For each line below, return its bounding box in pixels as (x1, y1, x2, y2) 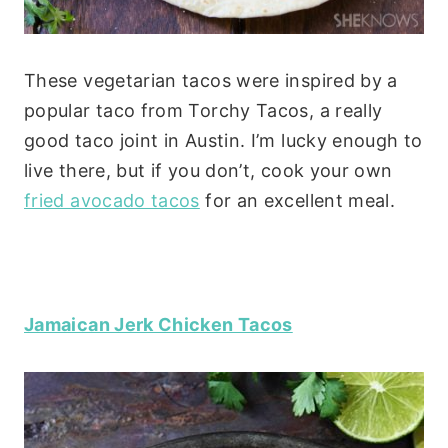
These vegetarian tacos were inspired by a (24, 70, 398, 92)
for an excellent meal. (199, 190, 396, 212)
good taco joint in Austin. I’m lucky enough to (24, 130, 423, 152)
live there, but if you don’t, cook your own (24, 160, 393, 182)
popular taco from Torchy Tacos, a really (24, 100, 383, 122)
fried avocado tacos (24, 190, 200, 212)
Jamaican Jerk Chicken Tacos (24, 314, 293, 336)
